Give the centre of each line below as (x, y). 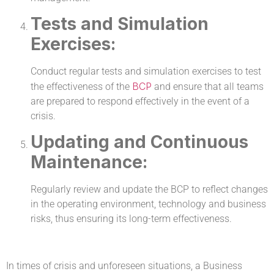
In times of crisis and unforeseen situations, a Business (124, 266)
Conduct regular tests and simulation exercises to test (146, 71)
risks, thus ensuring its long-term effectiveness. (131, 219)
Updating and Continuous (139, 142)
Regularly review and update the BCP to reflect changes (149, 190)
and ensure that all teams (208, 87)
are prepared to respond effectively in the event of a (140, 101)
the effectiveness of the (81, 87)
